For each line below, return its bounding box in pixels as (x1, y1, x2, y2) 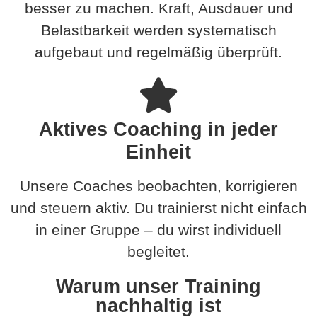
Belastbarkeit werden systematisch (40, 21, 277, 38)
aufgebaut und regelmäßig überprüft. (35, 43, 282, 60)
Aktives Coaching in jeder (39, 117, 278, 140)
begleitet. (127, 243, 190, 260)
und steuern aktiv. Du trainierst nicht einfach (10, 199, 307, 216)
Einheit (126, 140, 191, 163)
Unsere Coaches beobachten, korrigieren (19, 177, 298, 194)
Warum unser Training (56, 275, 261, 297)
